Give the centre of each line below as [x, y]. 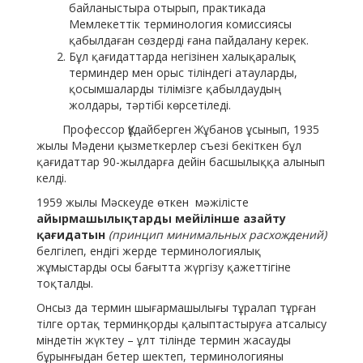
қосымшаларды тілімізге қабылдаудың [175, 89]
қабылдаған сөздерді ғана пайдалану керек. [189, 41]
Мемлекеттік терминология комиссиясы [180, 24]
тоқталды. [65, 284]
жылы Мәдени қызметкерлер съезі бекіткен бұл [169, 146]
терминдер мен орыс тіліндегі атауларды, [183, 73]
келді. [51, 178]
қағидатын [71, 235]
